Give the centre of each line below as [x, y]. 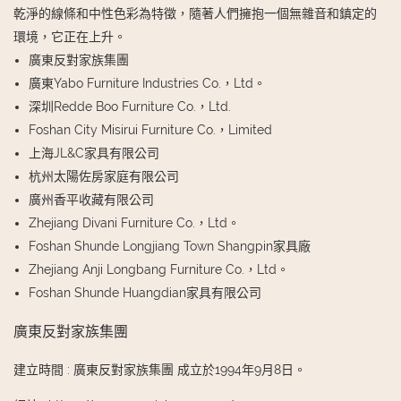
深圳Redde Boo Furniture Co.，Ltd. [129, 106]
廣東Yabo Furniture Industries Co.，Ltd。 [147, 83]
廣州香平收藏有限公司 [91, 199]
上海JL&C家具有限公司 [94, 153]
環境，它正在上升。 [70, 36]
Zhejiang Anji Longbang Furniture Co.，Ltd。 [158, 269]
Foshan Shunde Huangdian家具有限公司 [145, 292]
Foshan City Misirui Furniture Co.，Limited [150, 129]
